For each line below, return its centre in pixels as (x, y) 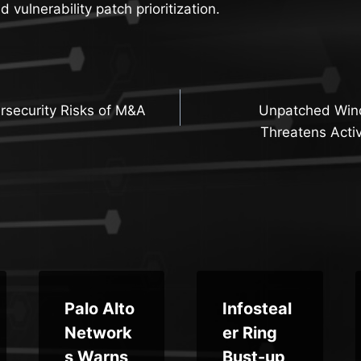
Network (98, 332)
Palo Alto (99, 308)
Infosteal (257, 308)
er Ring (250, 332)
